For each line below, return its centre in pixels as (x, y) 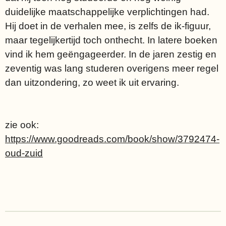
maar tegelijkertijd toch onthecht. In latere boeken (111, 40)
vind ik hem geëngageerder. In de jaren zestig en (111, 54)
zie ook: (22, 125)
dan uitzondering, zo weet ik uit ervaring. (92, 82)
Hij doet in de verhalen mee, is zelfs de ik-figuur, (108, 26)
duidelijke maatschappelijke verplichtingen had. (107, 12)
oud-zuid (24, 153)
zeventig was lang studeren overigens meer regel (112, 68)
